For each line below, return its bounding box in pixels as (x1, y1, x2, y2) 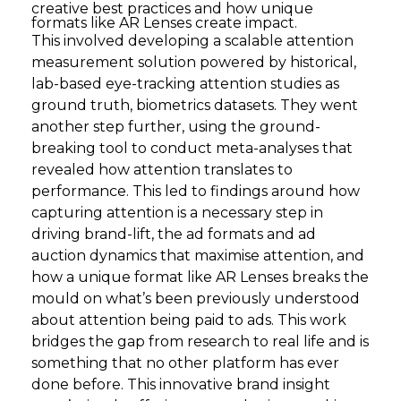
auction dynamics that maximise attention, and (31, 247, 364, 264)
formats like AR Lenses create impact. (31, 14, 297, 31)
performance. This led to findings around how (31, 183, 360, 200)
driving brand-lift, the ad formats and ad (31, 226, 316, 243)
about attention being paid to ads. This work (31, 311, 346, 328)
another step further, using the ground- (31, 118, 320, 135)
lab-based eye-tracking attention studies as (31, 75, 339, 92)
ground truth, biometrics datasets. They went (31, 97, 358, 114)
